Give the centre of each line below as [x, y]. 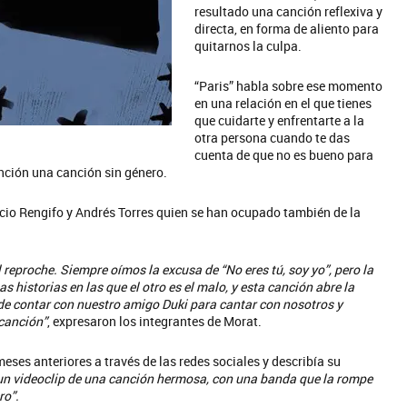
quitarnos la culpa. [248, 46]
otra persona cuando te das [272, 138]
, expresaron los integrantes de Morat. [154, 321]
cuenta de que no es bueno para [284, 155]
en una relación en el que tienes [283, 103]
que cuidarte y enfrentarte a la [279, 120]
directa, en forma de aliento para [287, 29]
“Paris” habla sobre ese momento [288, 86]
